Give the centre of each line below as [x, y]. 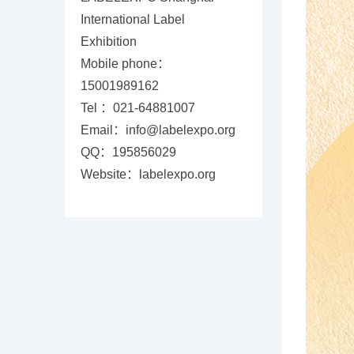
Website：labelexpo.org [148, 174]
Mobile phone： [125, 64]
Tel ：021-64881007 [138, 108]
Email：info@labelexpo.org [158, 130]
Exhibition [109, 41]
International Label [134, 19]
